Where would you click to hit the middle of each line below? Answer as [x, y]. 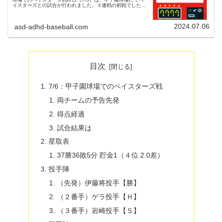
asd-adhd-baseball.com [52, 27]
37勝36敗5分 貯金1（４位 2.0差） [111, 155]
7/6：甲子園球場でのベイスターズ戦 [105, 86]
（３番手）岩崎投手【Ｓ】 [99, 210]
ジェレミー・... [30, 16]
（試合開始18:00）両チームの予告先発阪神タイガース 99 [78, 11]
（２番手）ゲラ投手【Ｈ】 [99, 196]
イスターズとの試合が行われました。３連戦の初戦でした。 [80, 5]
